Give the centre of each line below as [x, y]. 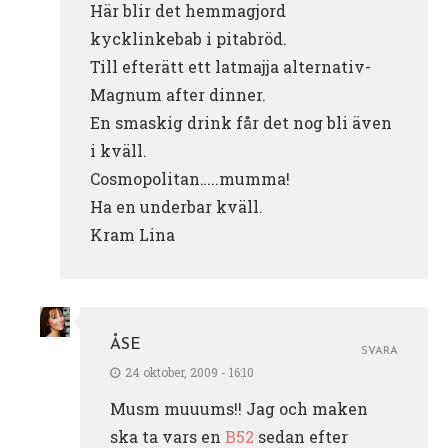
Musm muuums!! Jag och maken [239, 408]
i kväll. [118, 150]
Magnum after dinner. [178, 94]
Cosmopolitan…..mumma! [190, 178]
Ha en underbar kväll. [176, 206]
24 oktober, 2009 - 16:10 [189, 371]
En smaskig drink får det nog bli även [241, 122]
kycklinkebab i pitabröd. [188, 38]
